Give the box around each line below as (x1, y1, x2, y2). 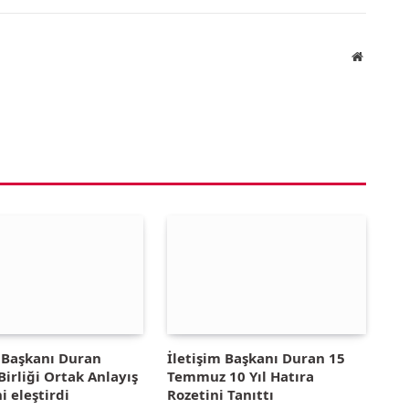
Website (362, 48, 403, 62)
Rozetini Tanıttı (166, 384, 274, 404)
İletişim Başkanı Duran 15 (166, 348, 345, 367)
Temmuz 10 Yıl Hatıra (166, 366, 314, 385)
